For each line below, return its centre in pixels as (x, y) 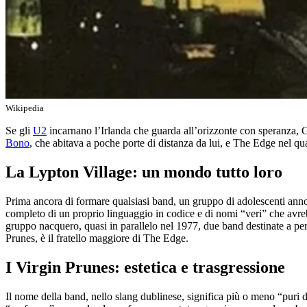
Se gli (19, 131)
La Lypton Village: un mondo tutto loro (144, 172)
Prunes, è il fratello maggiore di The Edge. (97, 238)
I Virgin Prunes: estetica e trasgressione (145, 268)
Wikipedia (25, 108)
